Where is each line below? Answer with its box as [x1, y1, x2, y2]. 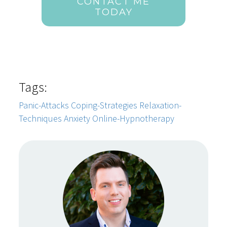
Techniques [19, 112, 62, 125]
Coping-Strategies [71, 99, 138, 111]
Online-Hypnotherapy [92, 112, 175, 125]
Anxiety [64, 112, 91, 125]
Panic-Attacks [19, 99, 69, 111]
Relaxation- [139, 99, 182, 111]
